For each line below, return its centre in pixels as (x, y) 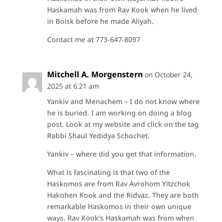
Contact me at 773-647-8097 (93, 39)
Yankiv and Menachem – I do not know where (123, 101)
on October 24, (168, 75)
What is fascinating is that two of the (108, 172)
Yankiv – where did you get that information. (121, 154)
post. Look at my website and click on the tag (123, 124)
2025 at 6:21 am (73, 86)
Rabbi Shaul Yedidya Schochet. (98, 136)
